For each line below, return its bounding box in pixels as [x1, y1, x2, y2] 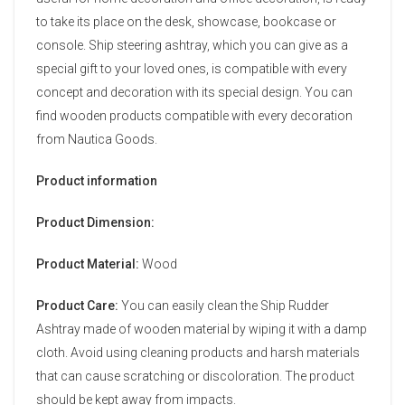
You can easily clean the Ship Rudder [118, 297, 329, 313]
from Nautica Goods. [36, 131, 157, 146]
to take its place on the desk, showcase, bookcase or [36, 14, 336, 29]
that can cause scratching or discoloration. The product [36, 368, 354, 383]
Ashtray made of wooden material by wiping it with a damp [36, 321, 367, 336]
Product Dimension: [36, 214, 155, 230]
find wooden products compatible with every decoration [36, 108, 353, 123]
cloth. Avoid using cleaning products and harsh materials [36, 344, 360, 360]
